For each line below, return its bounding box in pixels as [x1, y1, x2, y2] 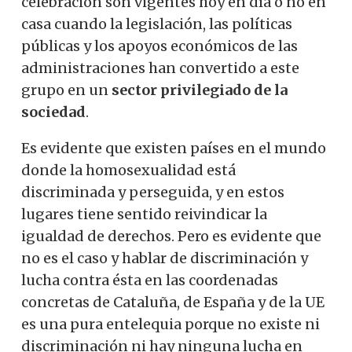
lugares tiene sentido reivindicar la [21, 204, 267, 223]
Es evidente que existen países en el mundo [21, 138, 326, 157]
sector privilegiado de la [112, 80, 288, 99]
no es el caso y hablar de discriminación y [21, 248, 308, 267]
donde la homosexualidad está [21, 160, 236, 179]
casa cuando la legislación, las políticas [21, 14, 292, 33]
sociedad [21, 102, 86, 121]
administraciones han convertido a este [21, 58, 299, 77]
